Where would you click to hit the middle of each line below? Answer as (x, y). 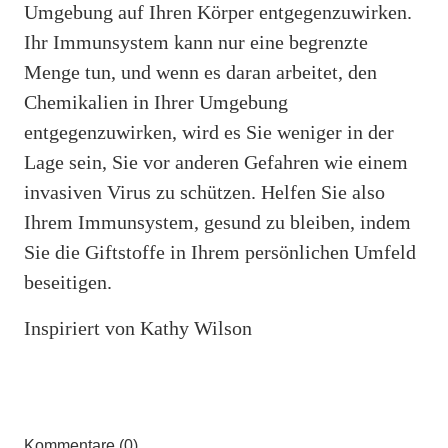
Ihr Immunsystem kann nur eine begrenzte (196, 41)
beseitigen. (68, 281)
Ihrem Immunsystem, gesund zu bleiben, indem (217, 221)
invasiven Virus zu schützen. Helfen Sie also (204, 191)
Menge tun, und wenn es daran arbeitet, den (200, 71)
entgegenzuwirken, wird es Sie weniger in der (209, 131)
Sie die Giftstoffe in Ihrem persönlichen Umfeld (220, 251)
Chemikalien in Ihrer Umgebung (156, 101)
